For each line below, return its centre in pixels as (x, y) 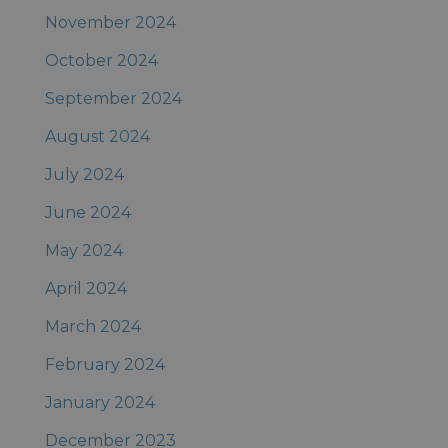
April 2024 (85, 288)
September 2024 (113, 98)
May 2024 (83, 250)
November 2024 (110, 22)
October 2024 (101, 60)
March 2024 (92, 326)
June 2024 (87, 212)
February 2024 (104, 364)
